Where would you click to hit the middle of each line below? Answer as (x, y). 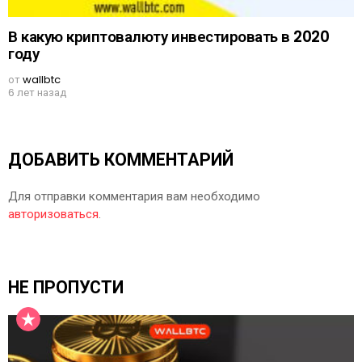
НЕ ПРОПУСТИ (66, 287)
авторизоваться (53, 215)
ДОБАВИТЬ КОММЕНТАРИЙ (121, 159)
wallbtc (42, 80)
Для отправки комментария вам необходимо (134, 197)
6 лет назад (37, 93)
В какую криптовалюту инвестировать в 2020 (169, 36)
